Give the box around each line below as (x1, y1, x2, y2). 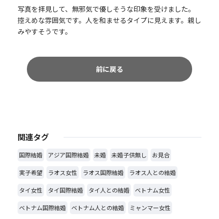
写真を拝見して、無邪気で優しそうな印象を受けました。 (17, 3, 195, 14)
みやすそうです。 (17, 26, 72, 36)
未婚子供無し (111, 150, 147, 159)
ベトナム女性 (134, 185, 170, 194)
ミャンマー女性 (129, 203, 171, 212)
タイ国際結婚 (47, 185, 83, 194)
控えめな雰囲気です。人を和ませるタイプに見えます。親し (17, 15, 201, 25)
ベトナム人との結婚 (71, 203, 124, 212)
